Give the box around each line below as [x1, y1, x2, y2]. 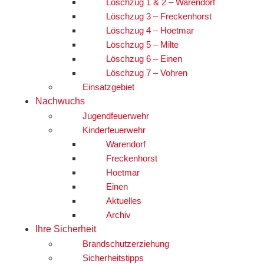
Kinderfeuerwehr [82, 124, 146, 135]
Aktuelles [106, 195, 141, 206]
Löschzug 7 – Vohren [106, 67, 187, 78]
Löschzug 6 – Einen [106, 53, 182, 64]
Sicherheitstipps [82, 252, 144, 263]
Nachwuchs [35, 95, 85, 106]
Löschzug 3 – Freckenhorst [106, 11, 212, 21]
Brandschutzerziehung [82, 238, 169, 249]
